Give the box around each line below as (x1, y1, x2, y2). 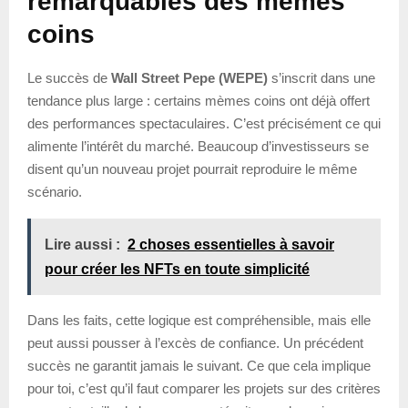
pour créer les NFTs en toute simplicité (45, 260, 310, 277)
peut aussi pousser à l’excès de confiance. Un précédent (27, 334, 363, 351)
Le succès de (27, 69, 111, 86)
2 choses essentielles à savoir (127, 236, 334, 252)
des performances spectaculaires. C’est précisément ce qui (27, 115, 381, 131)
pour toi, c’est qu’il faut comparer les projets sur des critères (27, 380, 381, 396)
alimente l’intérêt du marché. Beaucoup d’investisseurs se (27, 138, 369, 154)
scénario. (27, 183, 82, 199)
